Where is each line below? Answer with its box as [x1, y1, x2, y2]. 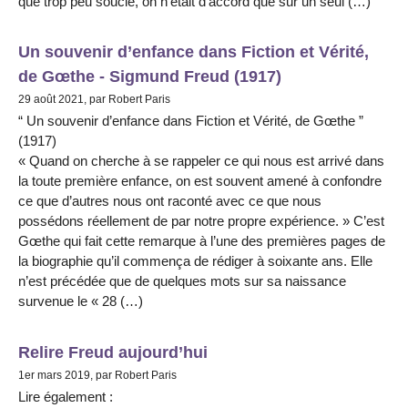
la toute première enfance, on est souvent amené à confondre [18, 173, 382, 189]
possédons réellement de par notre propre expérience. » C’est [18, 213, 384, 229]
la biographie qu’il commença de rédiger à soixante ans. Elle [18, 253, 372, 270]
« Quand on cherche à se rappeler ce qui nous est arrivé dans [18, 153, 384, 169]
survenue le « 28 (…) [18, 293, 143, 310]
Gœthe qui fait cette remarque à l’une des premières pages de [18, 233, 385, 250]
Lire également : [18, 388, 113, 404]
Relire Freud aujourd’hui [18, 342, 208, 362]
